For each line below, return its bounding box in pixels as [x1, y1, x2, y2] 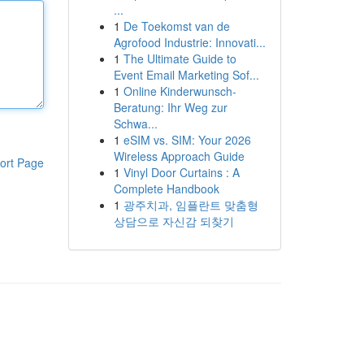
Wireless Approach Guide [113, 148, 245, 164]
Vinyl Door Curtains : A [123, 164, 240, 180]
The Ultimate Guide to [123, 50, 236, 67]
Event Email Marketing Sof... [113, 67, 259, 83]
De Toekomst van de [123, 18, 230, 34]
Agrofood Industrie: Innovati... [113, 34, 266, 50]
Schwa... [113, 115, 158, 132]
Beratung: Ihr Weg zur [113, 99, 227, 115]
